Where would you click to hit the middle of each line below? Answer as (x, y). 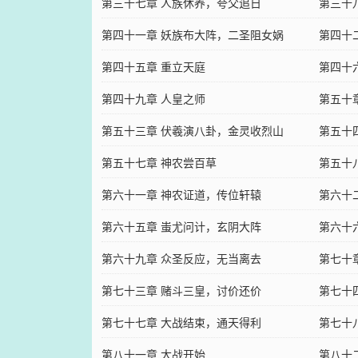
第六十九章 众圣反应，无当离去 (181, 258)
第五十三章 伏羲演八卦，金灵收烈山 (192, 130)
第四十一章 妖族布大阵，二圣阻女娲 (192, 34)
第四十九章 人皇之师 (153, 98)
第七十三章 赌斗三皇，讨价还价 (181, 290)
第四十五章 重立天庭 (153, 66)
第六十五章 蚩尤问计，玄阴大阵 (181, 226)
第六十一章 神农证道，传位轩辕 (181, 194)
